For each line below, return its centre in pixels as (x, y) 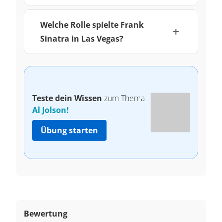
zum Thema (123, 98)
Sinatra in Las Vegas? (82, 38)
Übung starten (69, 130)
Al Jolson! (51, 110)
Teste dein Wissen (67, 98)
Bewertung (46, 213)
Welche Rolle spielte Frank (92, 25)
